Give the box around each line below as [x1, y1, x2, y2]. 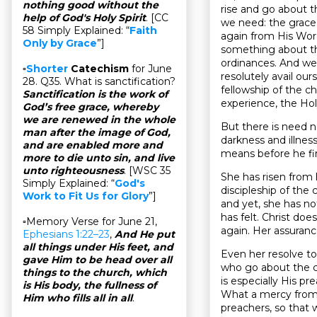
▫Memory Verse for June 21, [23, 215, 157, 229]
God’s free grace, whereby [23, 100, 158, 114]
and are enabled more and [23, 139, 163, 152]
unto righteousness [23, 164, 124, 178]
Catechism [68, 62, 129, 76]
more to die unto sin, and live [23, 151, 175, 165]
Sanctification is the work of [23, 88, 168, 101]
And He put [115, 228, 175, 241]
